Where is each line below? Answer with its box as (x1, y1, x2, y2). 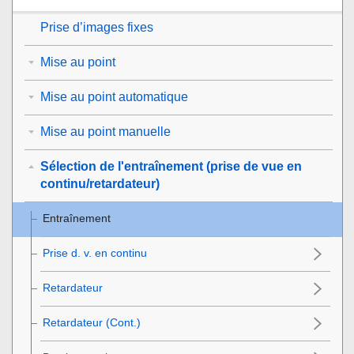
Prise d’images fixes (40, 20, 153, 34)
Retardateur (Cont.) (43, 315, 141, 329)
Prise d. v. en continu (43, 246, 147, 259)
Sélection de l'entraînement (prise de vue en (40, 159, 302, 173)
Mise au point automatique (40, 89, 188, 104)
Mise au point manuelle (40, 124, 171, 138)
